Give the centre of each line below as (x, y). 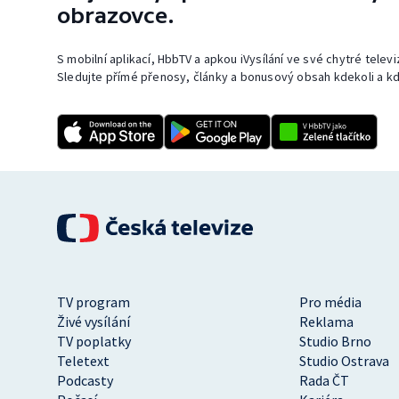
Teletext (83, 361)
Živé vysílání (94, 322)
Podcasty (85, 381)
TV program (94, 302)
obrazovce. (116, 16)
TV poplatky (94, 342)
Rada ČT (324, 381)
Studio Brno (335, 342)
